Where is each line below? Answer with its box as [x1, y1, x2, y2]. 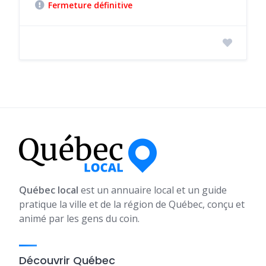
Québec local [19, 183, 78, 197]
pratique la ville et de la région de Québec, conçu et [19, 198, 245, 211]
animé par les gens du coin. [19, 212, 140, 225]
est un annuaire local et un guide [78, 183, 227, 197]
